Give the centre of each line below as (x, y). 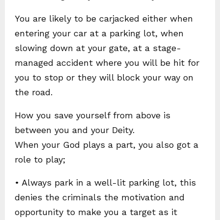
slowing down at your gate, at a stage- (98, 48)
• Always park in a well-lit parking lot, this (105, 182)
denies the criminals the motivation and (100, 197)
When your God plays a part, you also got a (107, 144)
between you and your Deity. (75, 130)
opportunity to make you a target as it (96, 212)
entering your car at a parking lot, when (99, 33)
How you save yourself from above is (93, 115)
